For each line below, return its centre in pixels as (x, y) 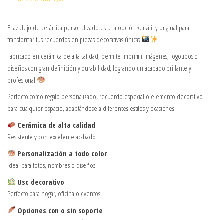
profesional (22, 79)
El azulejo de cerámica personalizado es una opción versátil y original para (98, 27)
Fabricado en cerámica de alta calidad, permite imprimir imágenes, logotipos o (103, 56)
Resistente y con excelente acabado (52, 136)
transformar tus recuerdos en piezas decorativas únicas (74, 39)
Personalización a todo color (62, 153)
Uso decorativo (41, 181)
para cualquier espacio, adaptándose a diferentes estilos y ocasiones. (92, 108)
